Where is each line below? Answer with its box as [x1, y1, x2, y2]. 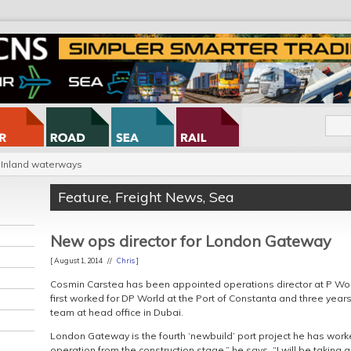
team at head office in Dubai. [50, 306, 183, 318]
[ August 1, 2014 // [50, 256, 117, 265]
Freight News [115, 188, 203, 206]
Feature [58, 188, 109, 206]
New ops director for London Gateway [50, 231, 331, 251]
